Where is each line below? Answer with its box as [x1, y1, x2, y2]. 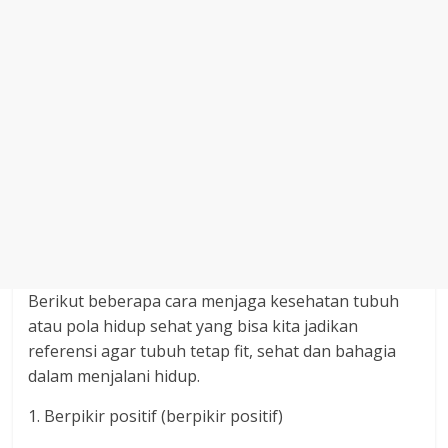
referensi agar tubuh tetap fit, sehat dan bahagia [28, 340, 397, 362]
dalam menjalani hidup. [28, 365, 201, 387]
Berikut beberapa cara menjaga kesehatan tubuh [28, 290, 400, 312]
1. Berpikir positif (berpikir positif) [28, 405, 284, 427]
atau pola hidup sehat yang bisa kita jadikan [28, 315, 359, 337]
